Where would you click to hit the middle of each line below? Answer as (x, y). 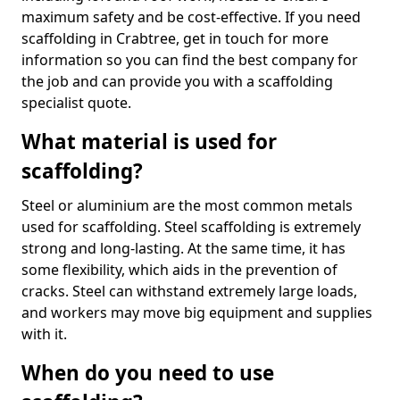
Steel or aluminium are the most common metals (187, 205)
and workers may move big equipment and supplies (197, 312)
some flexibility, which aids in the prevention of (179, 270)
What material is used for (149, 142)
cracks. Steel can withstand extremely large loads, (189, 291)
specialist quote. (76, 103)
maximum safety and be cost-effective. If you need (191, 17)
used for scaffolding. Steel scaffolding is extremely (191, 227)
